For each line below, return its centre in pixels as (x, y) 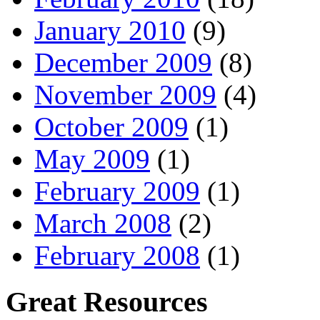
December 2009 (123, 63)
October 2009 (111, 127)
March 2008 (103, 224)
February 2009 (117, 191)
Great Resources (107, 301)
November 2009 (125, 95)
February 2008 (117, 256)
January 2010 (110, 31)
